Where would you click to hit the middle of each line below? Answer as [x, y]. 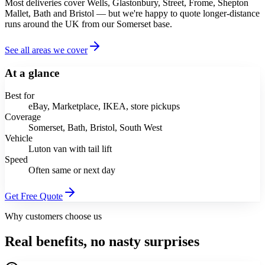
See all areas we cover [46, 50]
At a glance [32, 73]
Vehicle [19, 138]
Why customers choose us [53, 216]
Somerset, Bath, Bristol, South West [95, 128]
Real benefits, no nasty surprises [102, 242]
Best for [20, 96]
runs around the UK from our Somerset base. [88, 24]
